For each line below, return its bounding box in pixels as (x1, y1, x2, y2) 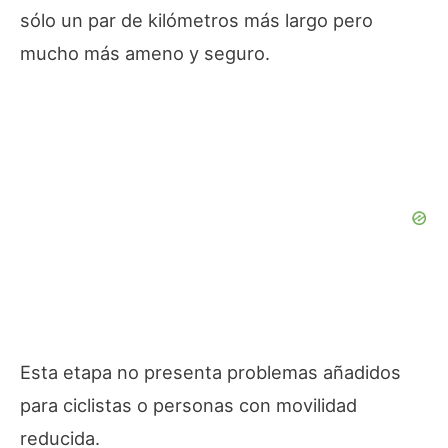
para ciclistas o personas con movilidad (20, 393, 357, 416)
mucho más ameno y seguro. (20, 41, 270, 64)
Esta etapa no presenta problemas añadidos (20, 360, 401, 383)
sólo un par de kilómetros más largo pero (20, 8, 373, 31)
